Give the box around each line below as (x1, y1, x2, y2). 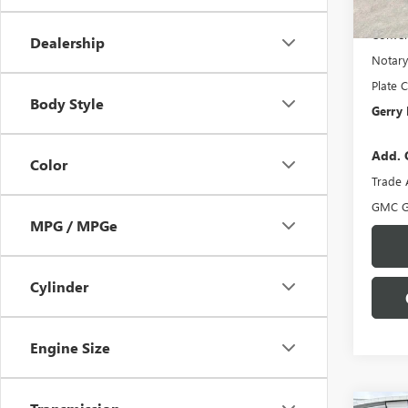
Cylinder (30, 277, 88, 296)
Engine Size (30, 338, 110, 357)
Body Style (30, 94, 104, 113)
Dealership (30, 33, 105, 52)
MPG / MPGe (30, 216, 117, 235)
